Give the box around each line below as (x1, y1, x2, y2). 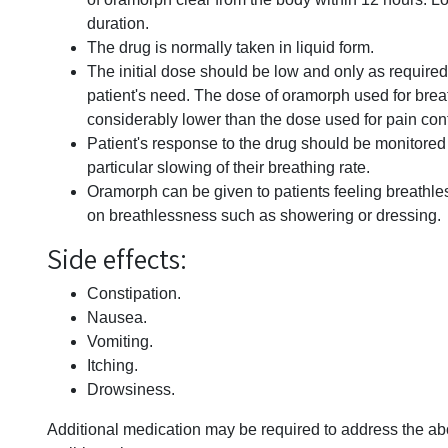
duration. (87, 15, 149, 32)
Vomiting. (87, 333, 153, 350)
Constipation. (87, 285, 181, 302)
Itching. (87, 357, 138, 374)
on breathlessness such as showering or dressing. (87, 207, 441, 224)
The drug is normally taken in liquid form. (87, 39, 374, 56)
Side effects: (47, 240, 187, 277)
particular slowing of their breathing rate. (87, 159, 370, 176)
